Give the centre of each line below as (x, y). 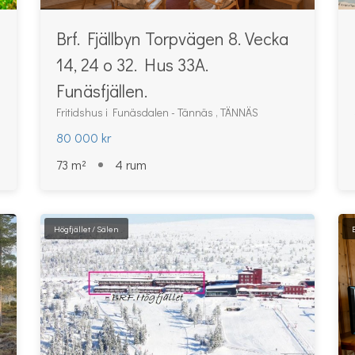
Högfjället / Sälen (86, 229)
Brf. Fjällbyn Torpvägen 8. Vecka (172, 38)
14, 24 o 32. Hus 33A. (132, 65)
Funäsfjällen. (101, 91)
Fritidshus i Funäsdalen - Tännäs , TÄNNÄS (157, 112)
